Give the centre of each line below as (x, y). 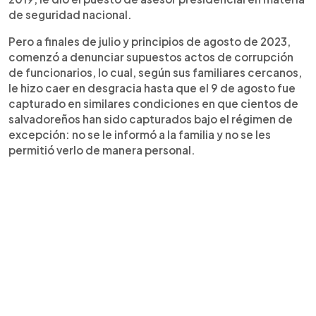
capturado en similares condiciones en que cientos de (153, 103)
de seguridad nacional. (70, 14)
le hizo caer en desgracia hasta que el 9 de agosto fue (152, 87)
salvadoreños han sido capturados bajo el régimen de (151, 119)
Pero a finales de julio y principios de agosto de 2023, (150, 41)
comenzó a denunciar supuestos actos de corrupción (151, 56)
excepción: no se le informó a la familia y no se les (140, 134)
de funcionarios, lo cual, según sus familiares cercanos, (155, 72)
